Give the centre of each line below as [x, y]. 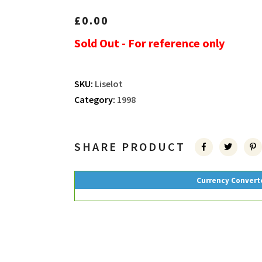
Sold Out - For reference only [149, 43]
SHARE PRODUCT [130, 146]
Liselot [108, 84]
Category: [95, 99]
